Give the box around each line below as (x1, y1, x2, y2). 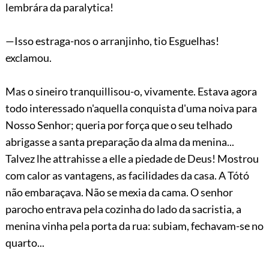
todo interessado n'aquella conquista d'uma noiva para (5, 101, 257, 115)
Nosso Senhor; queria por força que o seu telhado (5, 118, 232, 131)
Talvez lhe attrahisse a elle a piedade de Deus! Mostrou (5, 151, 259, 165)
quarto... (5, 235, 44, 249)
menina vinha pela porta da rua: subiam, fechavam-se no (5, 219, 264, 232)
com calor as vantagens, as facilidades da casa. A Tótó (5, 168, 249, 182)
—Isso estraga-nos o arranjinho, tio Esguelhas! (5, 34, 219, 47)
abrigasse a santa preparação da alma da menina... (5, 134, 234, 148)
